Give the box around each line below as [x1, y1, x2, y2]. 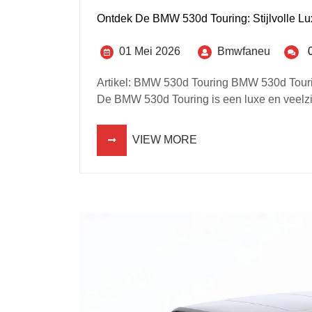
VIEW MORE [132, 133, 197, 146]
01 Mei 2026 [119, 45, 180, 57]
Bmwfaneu [217, 45, 270, 57]
